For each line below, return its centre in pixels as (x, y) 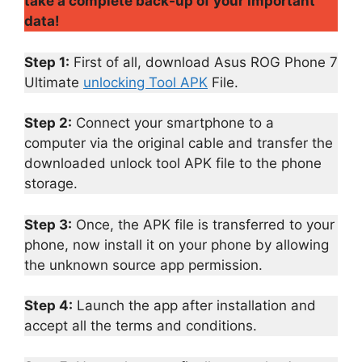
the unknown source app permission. (143, 265)
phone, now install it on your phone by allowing (177, 244)
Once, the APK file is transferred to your (203, 224)
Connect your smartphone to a (173, 123)
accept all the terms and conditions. (141, 326)
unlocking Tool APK (145, 82)
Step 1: (47, 62)
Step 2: (48, 123)
